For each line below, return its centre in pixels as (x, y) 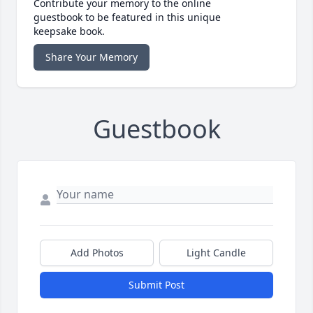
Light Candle (216, 253)
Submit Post (156, 285)
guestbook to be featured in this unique (127, 17)
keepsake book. (69, 31)
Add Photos (97, 253)
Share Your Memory (92, 57)
